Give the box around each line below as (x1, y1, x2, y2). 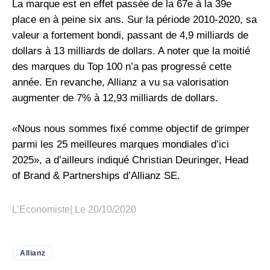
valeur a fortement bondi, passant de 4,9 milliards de (12, 29, 248, 42)
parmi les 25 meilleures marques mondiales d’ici (12, 138, 229, 151)
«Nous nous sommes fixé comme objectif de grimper (12, 122, 250, 135)
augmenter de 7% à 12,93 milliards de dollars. (12, 92, 218, 104)
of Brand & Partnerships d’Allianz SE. (12, 169, 180, 182)
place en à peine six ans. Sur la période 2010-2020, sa (12, 13, 257, 26)
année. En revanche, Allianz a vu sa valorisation (12, 76, 228, 89)
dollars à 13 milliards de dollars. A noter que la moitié (12, 45, 250, 57)
